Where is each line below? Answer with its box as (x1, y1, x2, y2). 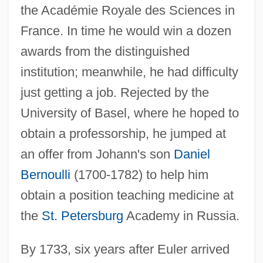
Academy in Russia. (123, 208, 240, 223)
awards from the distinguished (20, 43, 190, 59)
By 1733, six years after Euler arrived (20, 241, 230, 257)
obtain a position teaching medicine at (20, 187, 234, 203)
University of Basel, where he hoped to (20, 105, 239, 120)
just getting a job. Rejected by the (20, 85, 209, 100)
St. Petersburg (41, 208, 123, 223)
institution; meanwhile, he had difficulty (20, 64, 238, 79)
